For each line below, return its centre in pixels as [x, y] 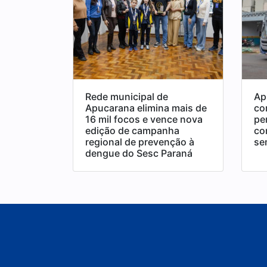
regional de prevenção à [140, 142]
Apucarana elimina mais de [146, 108]
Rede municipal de [127, 96]
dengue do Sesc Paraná [139, 153]
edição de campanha [132, 130]
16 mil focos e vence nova [144, 119]
